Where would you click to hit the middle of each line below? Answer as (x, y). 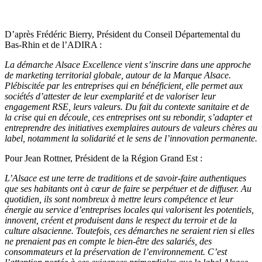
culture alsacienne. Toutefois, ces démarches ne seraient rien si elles (130, 230)
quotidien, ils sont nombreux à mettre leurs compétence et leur (119, 199)
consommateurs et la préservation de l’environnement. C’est (116, 251)
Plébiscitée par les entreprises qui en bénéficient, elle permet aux (124, 85)
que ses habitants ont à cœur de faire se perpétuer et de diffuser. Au (128, 188)
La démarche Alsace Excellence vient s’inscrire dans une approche (128, 64)
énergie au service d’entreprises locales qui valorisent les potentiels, (129, 209)
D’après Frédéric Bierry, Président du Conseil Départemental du (123, 34)
